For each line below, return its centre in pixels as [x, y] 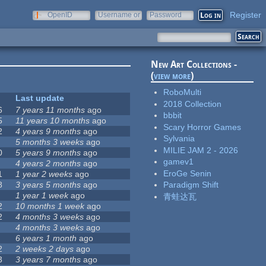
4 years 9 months [48, 132]
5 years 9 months [48, 153]
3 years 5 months [48, 185]
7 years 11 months [50, 110]
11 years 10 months [53, 121]
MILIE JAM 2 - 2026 [201, 150]
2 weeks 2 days [45, 249]
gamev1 [179, 162]
